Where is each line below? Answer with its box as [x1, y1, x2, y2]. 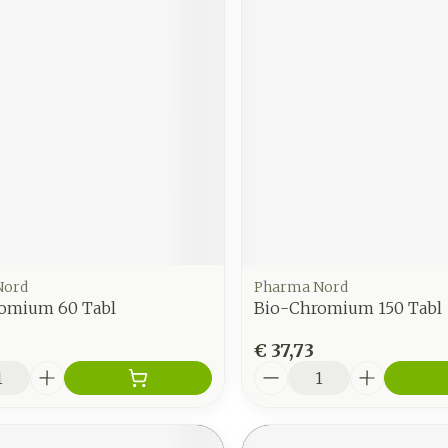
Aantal [252, 359, 310, 380]
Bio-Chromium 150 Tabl [253, 297, 442, 318]
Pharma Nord [253, 277, 348, 296]
